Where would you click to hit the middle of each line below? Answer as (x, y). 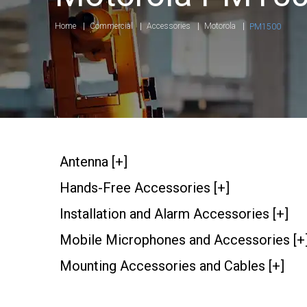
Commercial (111, 26)
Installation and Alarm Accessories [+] (174, 213)
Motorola (220, 26)
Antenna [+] (94, 161)
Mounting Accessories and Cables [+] (172, 266)
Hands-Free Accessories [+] (145, 187)
